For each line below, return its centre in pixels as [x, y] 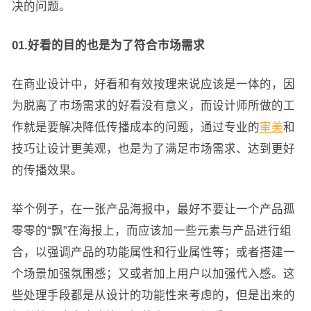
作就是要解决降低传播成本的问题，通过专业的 [135, 127]
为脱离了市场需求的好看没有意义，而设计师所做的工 [153, 105]
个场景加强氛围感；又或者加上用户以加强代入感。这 [153, 273]
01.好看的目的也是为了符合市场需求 [108, 45]
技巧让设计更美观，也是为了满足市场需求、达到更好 [153, 148]
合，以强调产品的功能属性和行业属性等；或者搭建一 [153, 252]
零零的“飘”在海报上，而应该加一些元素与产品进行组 [151, 230]
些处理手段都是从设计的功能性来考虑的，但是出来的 [153, 295]
